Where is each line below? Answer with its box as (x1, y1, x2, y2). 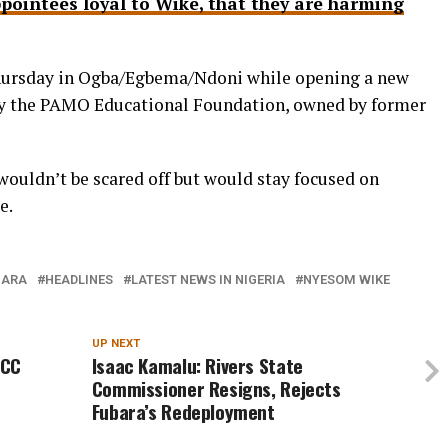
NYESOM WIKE (303, 272, 390, 288)
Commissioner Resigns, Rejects (91, 374, 341, 404)
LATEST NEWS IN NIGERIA (131, 272, 285, 288)
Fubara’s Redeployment (91, 397, 275, 427)
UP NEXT (91, 337, 140, 351)
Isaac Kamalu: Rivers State (91, 351, 303, 381)
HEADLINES (45, 272, 113, 288)
